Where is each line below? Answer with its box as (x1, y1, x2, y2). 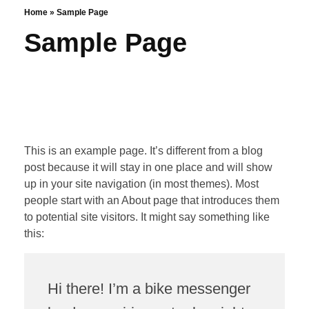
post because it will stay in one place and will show (24, 161, 272, 174)
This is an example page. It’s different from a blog (24, 145, 263, 157)
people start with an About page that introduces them (24, 195, 279, 207)
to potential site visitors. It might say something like (24, 211, 270, 223)
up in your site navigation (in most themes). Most (24, 178, 259, 190)
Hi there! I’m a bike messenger (47, 279, 250, 297)
